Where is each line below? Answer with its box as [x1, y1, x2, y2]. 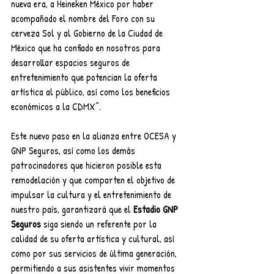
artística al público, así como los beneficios [11, 84, 172, 98]
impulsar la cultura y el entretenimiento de [11, 187, 174, 201]
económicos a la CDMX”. [11, 99, 101, 113]
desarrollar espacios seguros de [11, 55, 132, 69]
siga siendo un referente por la [41, 217, 159, 231]
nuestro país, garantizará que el [11, 202, 133, 216]
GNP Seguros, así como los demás [11, 143, 138, 157]
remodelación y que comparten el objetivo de [11, 172, 177, 187]
